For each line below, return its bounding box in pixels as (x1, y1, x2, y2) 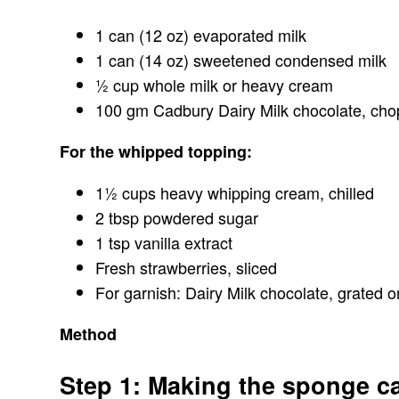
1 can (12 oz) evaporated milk (95, 23, 307, 47)
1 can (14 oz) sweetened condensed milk (95, 48, 387, 72)
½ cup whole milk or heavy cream (95, 73, 334, 97)
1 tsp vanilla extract (95, 231, 233, 255)
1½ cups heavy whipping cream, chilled (95, 181, 375, 205)
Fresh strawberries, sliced (95, 256, 278, 280)
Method (60, 322, 118, 346)
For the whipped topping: (60, 140, 253, 164)
